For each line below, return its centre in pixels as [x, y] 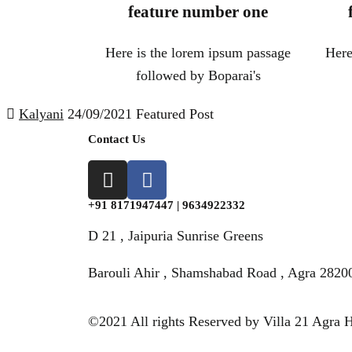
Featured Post [175, 114]
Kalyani [41, 114]
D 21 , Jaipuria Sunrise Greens [176, 236]
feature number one [198, 12]
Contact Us [117, 139]
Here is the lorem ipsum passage [198, 53]
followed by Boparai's [198, 76]
